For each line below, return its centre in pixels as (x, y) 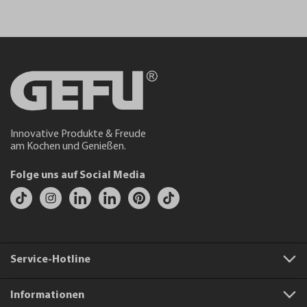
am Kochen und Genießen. (68, 147)
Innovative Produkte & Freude (78, 134)
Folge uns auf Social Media (78, 175)
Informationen (47, 295)
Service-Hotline (50, 260)
